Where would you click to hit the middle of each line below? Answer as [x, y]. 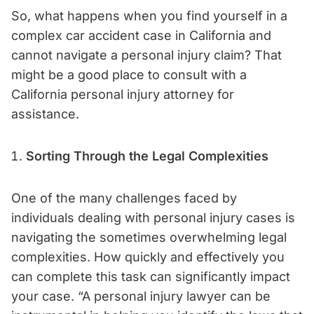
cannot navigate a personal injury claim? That [146, 55]
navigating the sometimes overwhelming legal [149, 237]
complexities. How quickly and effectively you [148, 257]
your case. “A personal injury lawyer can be [141, 296]
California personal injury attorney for [123, 94]
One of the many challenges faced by [124, 198]
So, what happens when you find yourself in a [149, 15]
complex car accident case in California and [141, 35]
